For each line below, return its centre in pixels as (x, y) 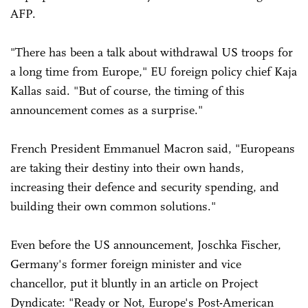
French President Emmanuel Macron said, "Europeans (153, 148)
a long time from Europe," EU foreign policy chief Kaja (154, 71)
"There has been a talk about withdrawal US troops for (152, 52)
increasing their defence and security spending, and (145, 187)
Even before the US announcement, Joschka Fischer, (146, 244)
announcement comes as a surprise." (107, 110)
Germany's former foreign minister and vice (126, 264)
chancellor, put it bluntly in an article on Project (134, 283)
